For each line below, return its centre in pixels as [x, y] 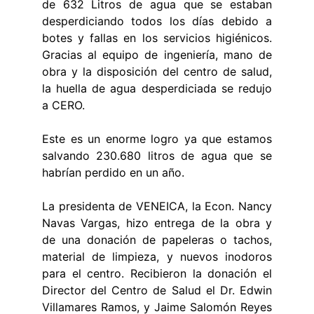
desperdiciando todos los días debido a [157, 21]
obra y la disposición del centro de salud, [157, 71]
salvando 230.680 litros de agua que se [157, 156]
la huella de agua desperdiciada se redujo [157, 88]
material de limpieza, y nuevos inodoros [157, 257]
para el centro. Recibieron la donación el [157, 273]
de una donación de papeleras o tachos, [157, 240]
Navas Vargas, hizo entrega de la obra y [157, 223]
